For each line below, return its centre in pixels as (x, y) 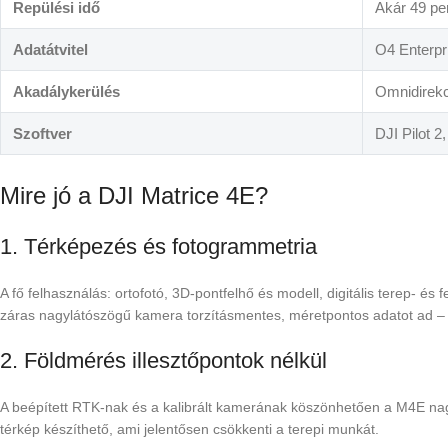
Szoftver (42, 134)
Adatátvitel (50, 50)
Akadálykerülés (66, 92)
